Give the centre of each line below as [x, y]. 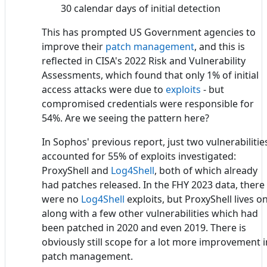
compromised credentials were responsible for [148, 104]
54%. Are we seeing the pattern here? [125, 118]
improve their [74, 47]
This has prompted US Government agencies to [149, 32]
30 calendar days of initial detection [141, 9]
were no [61, 199]
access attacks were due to [104, 90]
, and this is [220, 47]
